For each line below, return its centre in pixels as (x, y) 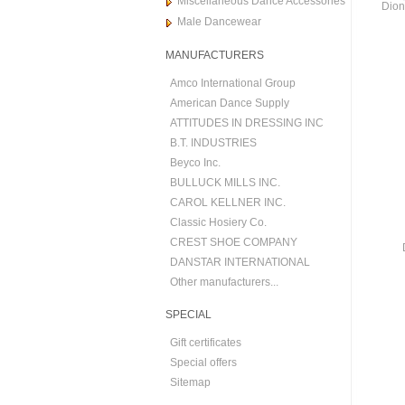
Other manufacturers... (224, 282)
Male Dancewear (219, 22)
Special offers (203, 363)
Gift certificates (206, 343)
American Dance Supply (230, 103)
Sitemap (190, 382)
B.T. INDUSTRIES (213, 143)
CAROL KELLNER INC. (228, 202)
